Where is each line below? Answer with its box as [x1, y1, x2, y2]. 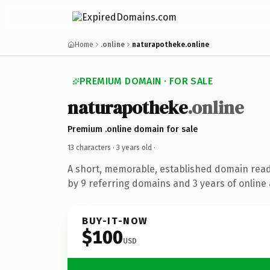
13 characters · [67, 143, 116, 152]
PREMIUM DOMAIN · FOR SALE [80, 75, 213, 87]
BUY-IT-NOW [82, 215, 148, 227]
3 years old [116, 143, 152, 152]
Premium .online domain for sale [67, 124, 198, 134]
